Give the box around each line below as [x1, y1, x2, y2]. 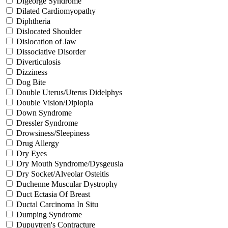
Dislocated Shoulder [16, 26, 81, 36]
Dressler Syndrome [16, 118, 78, 127]
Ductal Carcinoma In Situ [16, 199, 98, 209]
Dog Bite [16, 77, 46, 87]
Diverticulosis [16, 57, 61, 66]
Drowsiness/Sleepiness [16, 128, 90, 137]
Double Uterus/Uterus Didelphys [16, 88, 122, 97]
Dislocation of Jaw [16, 37, 76, 46]
